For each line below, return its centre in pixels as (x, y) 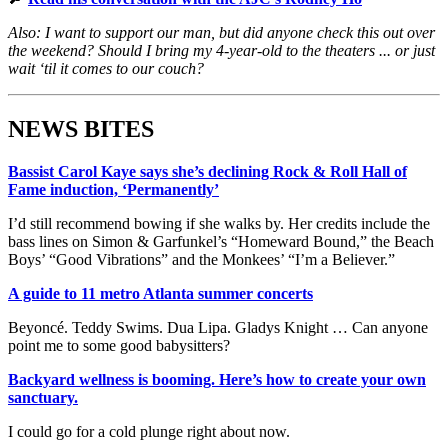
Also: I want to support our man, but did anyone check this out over (221, 33)
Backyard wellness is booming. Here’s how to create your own (217, 380)
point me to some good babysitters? (119, 346)
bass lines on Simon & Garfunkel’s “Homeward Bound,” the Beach (221, 242)
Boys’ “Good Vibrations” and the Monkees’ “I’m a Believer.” (201, 260)
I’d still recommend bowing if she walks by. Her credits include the (219, 224)
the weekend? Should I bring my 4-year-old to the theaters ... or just (221, 51)
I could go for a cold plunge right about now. (149, 432)
